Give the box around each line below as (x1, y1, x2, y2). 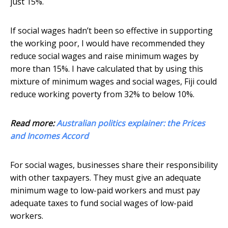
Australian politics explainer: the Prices (56, 118, 205, 129)
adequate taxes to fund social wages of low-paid (10, 197, 193, 209)
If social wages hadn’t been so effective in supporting (10, 25, 213, 37)
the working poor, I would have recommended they (10, 38, 205, 49)
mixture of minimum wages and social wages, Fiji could (10, 76, 217, 88)
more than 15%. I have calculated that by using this (10, 63, 203, 75)
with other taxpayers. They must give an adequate (10, 172, 201, 184)
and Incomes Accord (10, 130, 89, 142)
